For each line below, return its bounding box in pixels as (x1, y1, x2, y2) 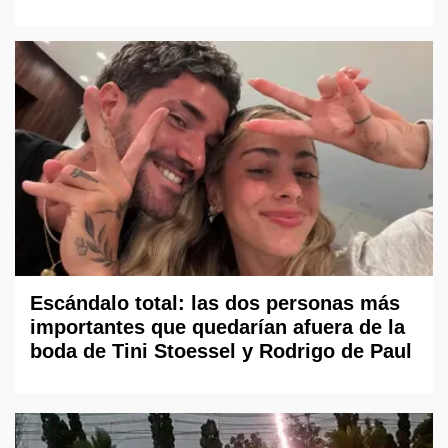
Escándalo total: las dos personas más (30, 291, 400, 314)
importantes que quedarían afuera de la (30, 315, 405, 338)
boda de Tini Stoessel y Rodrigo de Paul (30, 339, 412, 362)
